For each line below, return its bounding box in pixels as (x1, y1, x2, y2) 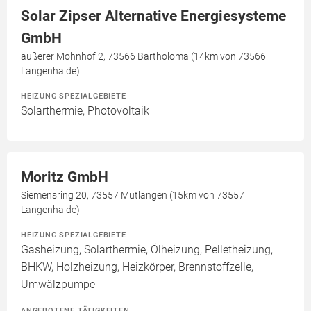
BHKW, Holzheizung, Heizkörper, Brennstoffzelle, (21, 260, 253, 274)
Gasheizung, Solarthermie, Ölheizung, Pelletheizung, (21, 243, 273, 256)
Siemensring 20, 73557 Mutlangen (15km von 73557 (21, 190, 244, 201)
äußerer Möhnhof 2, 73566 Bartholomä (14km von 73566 (21, 51, 266, 62)
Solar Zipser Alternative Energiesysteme (21, 8, 286, 24)
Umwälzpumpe (21, 278, 95, 291)
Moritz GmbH (21, 169, 108, 185)
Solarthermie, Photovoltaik (21, 104, 149, 117)
